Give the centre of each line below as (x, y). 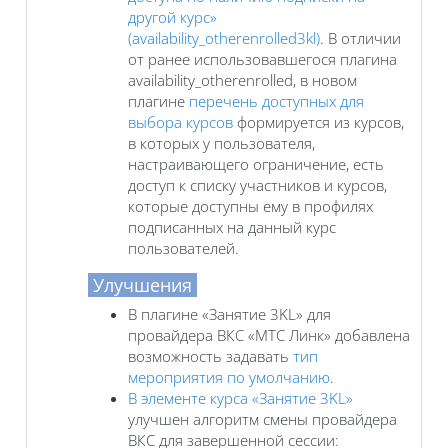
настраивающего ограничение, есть (256, 163)
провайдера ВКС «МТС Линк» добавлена (269, 334)
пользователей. (183, 247)
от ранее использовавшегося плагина (262, 58)
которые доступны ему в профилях (250, 205)
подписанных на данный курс (232, 226)
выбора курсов (180, 121)
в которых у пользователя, (221, 142)
